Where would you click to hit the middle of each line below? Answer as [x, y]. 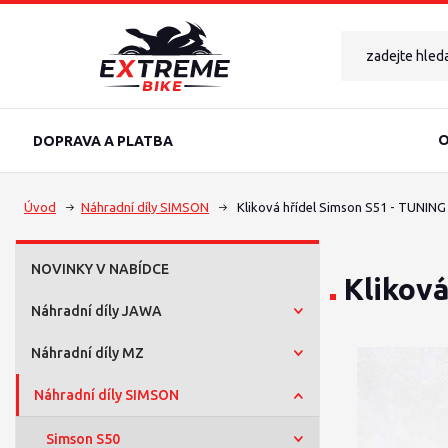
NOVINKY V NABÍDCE [100, 269]
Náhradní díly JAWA [96, 311]
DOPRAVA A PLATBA [103, 141]
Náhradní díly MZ [87, 353]
